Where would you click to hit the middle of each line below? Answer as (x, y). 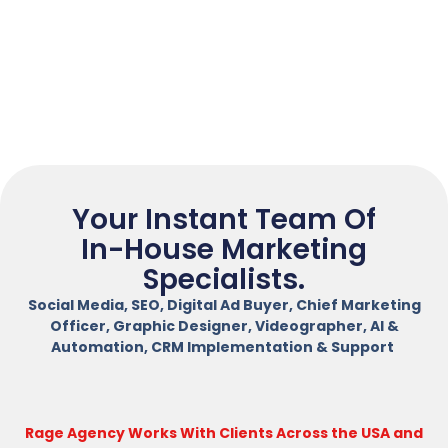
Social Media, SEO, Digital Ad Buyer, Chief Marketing (224, 305)
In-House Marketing (224, 250)
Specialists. (224, 280)
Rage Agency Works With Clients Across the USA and (224, 432)
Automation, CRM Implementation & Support (224, 347)
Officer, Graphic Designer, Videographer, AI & (224, 326)
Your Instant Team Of (224, 220)
